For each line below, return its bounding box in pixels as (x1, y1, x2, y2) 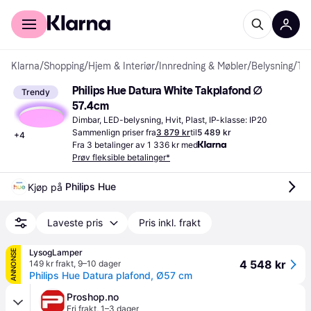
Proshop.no (67, 291, 119, 303)
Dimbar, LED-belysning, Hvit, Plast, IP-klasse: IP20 (72, 115, 267, 125)
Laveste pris (47, 217, 103, 228)
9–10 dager (78, 258, 121, 269)
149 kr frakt (29, 258, 74, 269)
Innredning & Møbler (159, 60, 247, 72)
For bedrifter (58, 4, 112, 15)
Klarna (11, 60, 40, 72)
